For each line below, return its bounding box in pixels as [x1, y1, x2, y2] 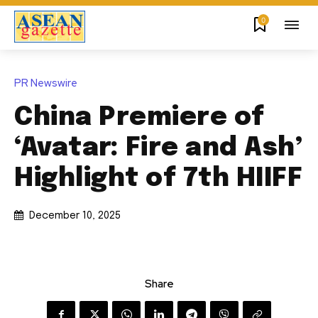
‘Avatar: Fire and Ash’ [14, 136, 302, 162]
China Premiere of [14, 105, 265, 131]
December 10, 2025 [29, 211, 121, 221]
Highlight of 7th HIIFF [14, 166, 302, 192]
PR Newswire [14, 76, 77, 91]
